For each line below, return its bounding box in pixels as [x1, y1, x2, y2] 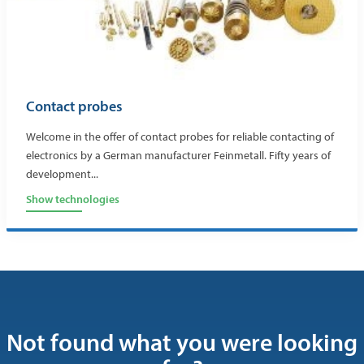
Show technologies [26, 191, 119, 206]
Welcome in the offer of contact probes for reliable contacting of [26, 129, 334, 144]
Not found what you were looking [6, 327, 357, 357]
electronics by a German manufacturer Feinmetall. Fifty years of [26, 148, 331, 162]
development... [26, 167, 98, 181]
